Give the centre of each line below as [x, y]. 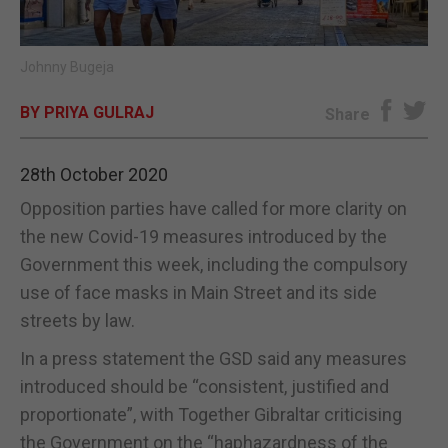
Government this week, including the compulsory [214, 264]
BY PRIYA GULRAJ [87, 112]
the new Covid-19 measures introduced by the [203, 236]
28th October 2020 [94, 174]
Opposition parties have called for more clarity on [213, 208]
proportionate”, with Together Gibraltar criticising [211, 414]
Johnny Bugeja [67, 66]
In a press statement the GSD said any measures [213, 358]
